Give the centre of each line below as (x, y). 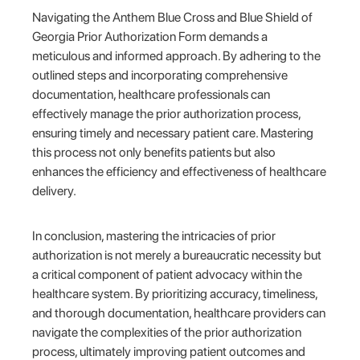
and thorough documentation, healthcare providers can (179, 313)
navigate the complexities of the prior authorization (167, 332)
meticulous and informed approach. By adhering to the (177, 55)
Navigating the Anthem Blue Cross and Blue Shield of (173, 17)
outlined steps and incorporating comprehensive (160, 75)
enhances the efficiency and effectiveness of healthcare (180, 171)
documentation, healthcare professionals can (151, 94)
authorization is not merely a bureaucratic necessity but (177, 255)
